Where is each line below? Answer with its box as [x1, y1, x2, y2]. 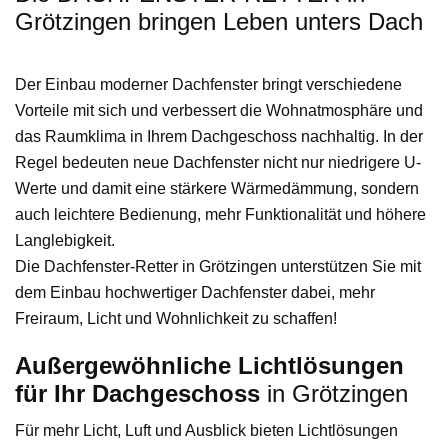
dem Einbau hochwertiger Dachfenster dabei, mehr [15, 284, 375, 302]
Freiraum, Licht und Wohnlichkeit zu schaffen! [15, 310, 337, 328]
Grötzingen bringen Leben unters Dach [15, 8, 423, 36]
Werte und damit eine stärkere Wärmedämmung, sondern [15, 180, 419, 198]
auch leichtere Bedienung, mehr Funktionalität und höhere [15, 206, 426, 224]
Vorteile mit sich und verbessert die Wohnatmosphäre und [15, 102, 423, 120]
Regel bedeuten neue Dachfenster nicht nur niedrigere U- [15, 154, 421, 172]
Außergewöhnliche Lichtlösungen [15, 352, 404, 380]
